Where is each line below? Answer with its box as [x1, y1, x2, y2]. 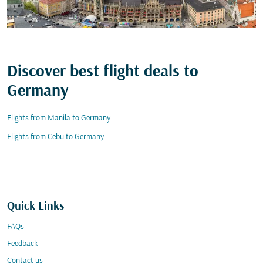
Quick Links [7, 200, 64, 213]
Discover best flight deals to [7, 63, 198, 81]
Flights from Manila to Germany [7, 114, 110, 123]
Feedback [7, 240, 38, 248]
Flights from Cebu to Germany [7, 133, 104, 141]
